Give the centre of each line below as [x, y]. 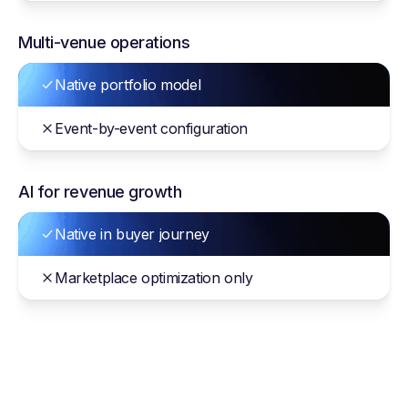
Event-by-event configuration [151, 128]
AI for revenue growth [100, 191]
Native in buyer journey [132, 234]
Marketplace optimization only [154, 277]
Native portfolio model [128, 84]
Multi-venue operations [104, 42]
